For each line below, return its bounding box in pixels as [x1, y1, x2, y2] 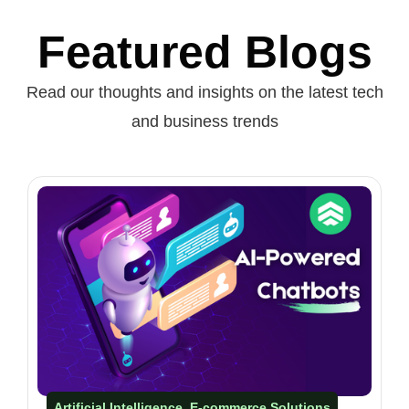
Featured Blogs [37, 26, 372, 78]
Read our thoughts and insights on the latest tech [26, 82, 383, 101]
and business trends [131, 111, 278, 131]
